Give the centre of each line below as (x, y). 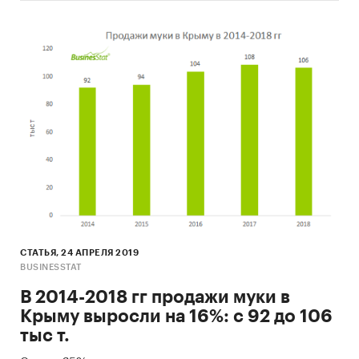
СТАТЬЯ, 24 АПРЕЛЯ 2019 (79, 253)
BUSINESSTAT (51, 268)
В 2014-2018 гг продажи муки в (155, 298)
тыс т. (45, 336)
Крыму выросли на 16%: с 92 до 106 (176, 317)
